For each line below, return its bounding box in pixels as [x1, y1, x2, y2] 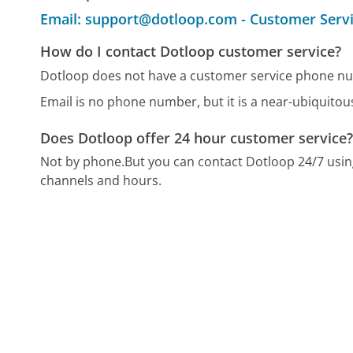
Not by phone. [40, 152, 125, 170]
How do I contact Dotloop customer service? [40, 41, 342, 61]
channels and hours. [40, 171, 162, 189]
